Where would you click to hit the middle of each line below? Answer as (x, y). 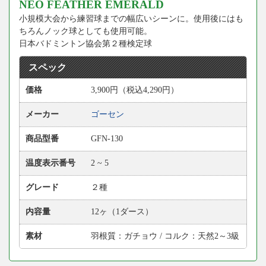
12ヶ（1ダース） (122, 211)
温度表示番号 (50, 163)
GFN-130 (107, 138)
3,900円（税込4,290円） (135, 90)
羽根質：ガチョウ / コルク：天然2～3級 (165, 236)
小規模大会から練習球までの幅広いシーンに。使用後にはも (131, 18)
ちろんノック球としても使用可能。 (85, 31)
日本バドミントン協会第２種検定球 (85, 43)
